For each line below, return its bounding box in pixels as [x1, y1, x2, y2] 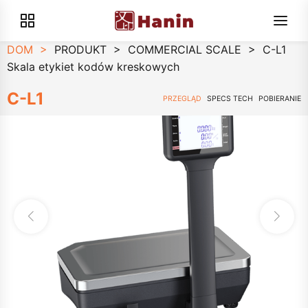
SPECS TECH [206, 94, 253, 103]
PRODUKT [54, 43, 107, 56]
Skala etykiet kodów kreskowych [7, 60, 179, 74]
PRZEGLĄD [162, 94, 201, 103]
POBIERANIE [258, 94, 301, 103]
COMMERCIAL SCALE [128, 43, 241, 56]
